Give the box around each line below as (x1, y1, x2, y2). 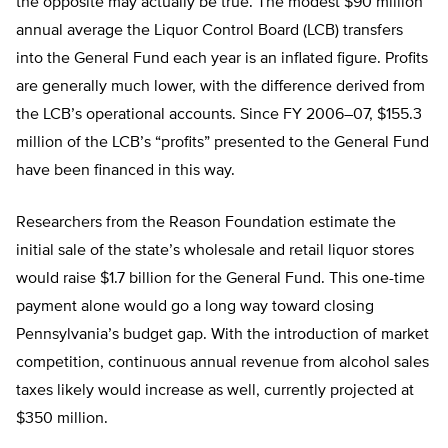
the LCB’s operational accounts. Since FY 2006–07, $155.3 (16, 107, 422, 124)
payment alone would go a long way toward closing (16, 299, 374, 316)
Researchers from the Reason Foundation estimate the (16, 215, 396, 232)
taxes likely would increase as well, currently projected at (16, 383, 414, 400)
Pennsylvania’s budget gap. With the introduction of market (16, 327, 429, 344)
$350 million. (16, 411, 108, 428)
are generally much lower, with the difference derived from (16, 79, 425, 96)
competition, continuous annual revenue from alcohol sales (16, 355, 429, 372)
